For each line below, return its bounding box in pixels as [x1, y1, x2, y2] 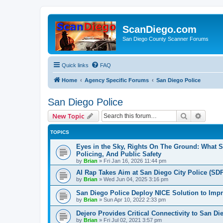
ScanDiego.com [122, 24, 197, 35]
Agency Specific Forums [85, 77, 149, 83]
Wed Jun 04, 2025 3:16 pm [104, 176, 168, 182]
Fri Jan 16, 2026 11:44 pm [104, 158, 166, 164]
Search [188, 111, 209, 120]
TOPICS [50, 129, 69, 135]
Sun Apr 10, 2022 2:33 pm [104, 197, 166, 203]
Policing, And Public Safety [76, 150, 161, 158]
